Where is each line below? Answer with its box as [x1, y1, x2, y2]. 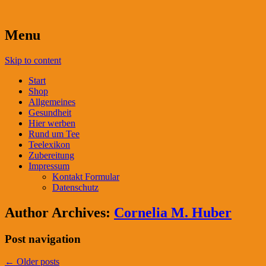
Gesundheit [28, 107, 71, 118]
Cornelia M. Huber [114, 204, 232, 220]
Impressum [28, 160, 69, 171]
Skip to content [5, 55, 61, 65]
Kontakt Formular [52, 171, 119, 182]
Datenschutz [52, 182, 99, 192]
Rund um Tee [28, 128, 80, 139]
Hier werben [28, 118, 75, 128]
